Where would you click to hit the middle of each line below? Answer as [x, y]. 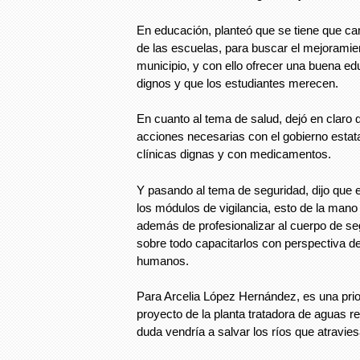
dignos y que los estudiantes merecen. [237, 83]
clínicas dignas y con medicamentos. [234, 154]
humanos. [163, 260]
